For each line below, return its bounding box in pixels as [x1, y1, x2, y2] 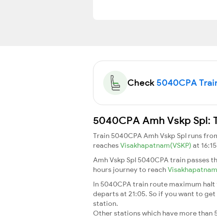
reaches [93, 140, 120, 150]
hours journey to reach [93, 165, 168, 174]
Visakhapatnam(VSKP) [120, 140, 193, 150]
